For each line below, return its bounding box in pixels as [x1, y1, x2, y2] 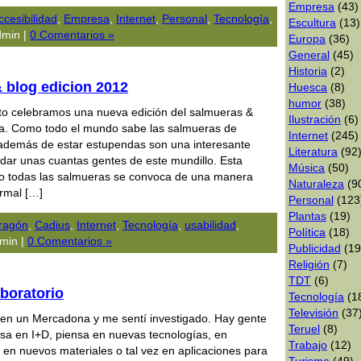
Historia [288, 64, 327, 77]
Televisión [288, 306, 338, 319]
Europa [288, 32, 326, 45]
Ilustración [288, 113, 341, 126]
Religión [288, 258, 330, 271]
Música [288, 161, 325, 174]
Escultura [288, 16, 336, 29]
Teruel [288, 322, 320, 335]
